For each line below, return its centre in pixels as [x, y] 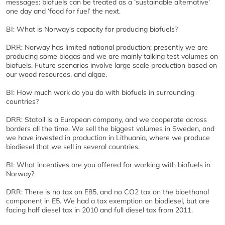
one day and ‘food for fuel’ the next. [63, 11]
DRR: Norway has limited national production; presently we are [107, 47]
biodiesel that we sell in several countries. [73, 147]
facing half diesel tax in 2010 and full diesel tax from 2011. [99, 210]
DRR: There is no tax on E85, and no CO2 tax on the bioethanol [107, 192]
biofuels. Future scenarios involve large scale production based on [111, 65]
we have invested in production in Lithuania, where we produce [108, 138]
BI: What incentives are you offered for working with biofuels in [108, 165]
